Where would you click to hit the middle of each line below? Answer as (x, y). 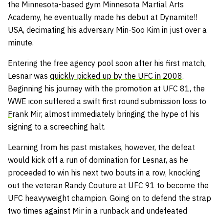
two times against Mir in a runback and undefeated (98, 210)
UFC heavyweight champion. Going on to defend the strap (109, 198)
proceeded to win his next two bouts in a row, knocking (104, 172)
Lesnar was (29, 76)
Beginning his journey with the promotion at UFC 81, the (106, 88)
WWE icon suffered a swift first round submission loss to (107, 101)
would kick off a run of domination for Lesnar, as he (98, 160)
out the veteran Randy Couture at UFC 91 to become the (108, 185)
